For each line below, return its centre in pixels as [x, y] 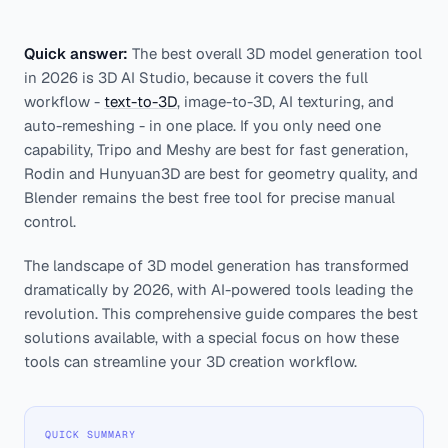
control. [50, 221]
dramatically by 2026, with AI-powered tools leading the [218, 289]
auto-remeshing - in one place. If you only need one [202, 125]
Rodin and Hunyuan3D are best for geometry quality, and [221, 173]
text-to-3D [140, 101]
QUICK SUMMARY [90, 434]
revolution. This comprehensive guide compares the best [221, 313]
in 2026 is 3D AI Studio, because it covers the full [196, 77]
